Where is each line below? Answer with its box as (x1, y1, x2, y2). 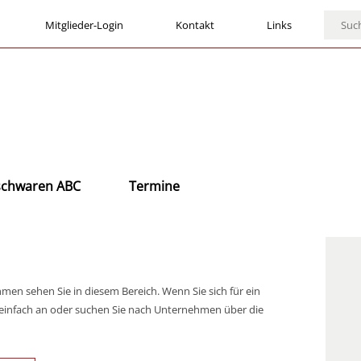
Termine (129, 177, 180, 195)
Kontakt (176, 18, 214, 32)
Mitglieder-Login (45, 18, 123, 32)
